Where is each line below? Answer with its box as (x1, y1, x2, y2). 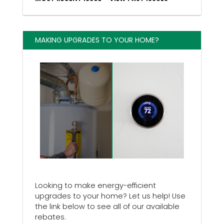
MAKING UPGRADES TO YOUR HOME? (35, 34, 159, 45)
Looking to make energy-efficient (35, 180, 156, 190)
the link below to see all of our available (35, 201, 179, 211)
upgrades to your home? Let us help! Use (35, 190, 185, 201)
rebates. (35, 211, 66, 222)
